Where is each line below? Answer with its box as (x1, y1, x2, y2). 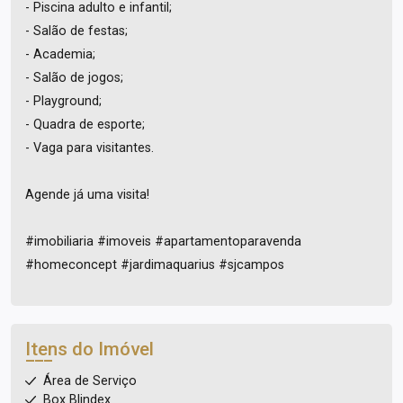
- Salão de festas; (25, 23, 128, 39)
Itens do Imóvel (25, 338, 154, 360)
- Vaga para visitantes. (25, 140, 154, 156)
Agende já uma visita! (25, 187, 149, 202)
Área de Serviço (43, 373, 137, 389)
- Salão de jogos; (25, 70, 123, 85)
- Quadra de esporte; (25, 117, 145, 132)
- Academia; (25, 47, 95, 62)
